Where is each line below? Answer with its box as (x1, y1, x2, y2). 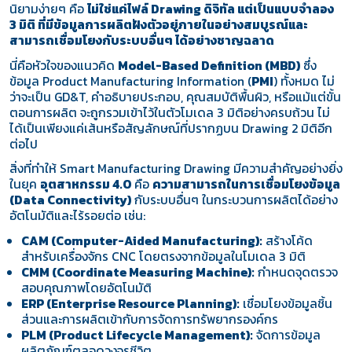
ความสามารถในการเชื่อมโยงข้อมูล (152, 175, 340, 194)
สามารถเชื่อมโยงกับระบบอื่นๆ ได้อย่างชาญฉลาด (9, 31, 274, 50)
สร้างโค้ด (262, 232, 313, 251)
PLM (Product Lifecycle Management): (21, 326, 254, 345)
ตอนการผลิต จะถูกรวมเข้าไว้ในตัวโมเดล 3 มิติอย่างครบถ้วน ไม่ (9, 103, 330, 122)
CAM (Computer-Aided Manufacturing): (21, 232, 263, 251)
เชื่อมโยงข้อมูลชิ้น (240, 295, 333, 313)
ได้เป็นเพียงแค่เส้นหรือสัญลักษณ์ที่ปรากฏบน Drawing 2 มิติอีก (9, 119, 332, 137)
